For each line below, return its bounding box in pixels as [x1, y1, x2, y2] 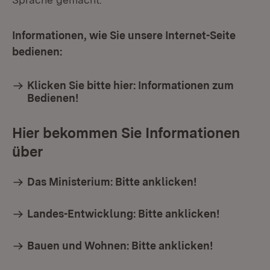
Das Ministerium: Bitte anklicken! [27, 175, 197, 188]
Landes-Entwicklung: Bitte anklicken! [27, 207, 220, 220]
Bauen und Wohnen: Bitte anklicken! [27, 239, 213, 252]
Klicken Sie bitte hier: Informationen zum [27, 79, 234, 92]
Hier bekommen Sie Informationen [12, 124, 240, 142]
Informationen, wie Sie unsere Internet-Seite [12, 29, 236, 42]
